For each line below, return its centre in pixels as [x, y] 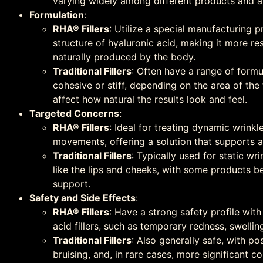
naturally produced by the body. [124, 57]
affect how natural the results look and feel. [150, 99]
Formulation [57, 14]
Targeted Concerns [74, 113]
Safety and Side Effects [82, 198]
